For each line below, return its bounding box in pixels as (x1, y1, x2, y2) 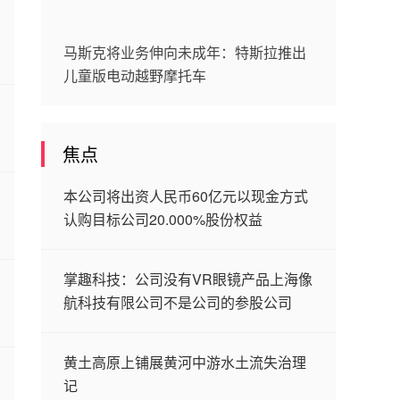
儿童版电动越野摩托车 (63, 65, 206, 86)
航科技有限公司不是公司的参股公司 (63, 292, 292, 312)
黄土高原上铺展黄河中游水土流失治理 (63, 352, 306, 372)
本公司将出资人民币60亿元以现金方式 (63, 186, 308, 206)
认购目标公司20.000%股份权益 (63, 209, 262, 229)
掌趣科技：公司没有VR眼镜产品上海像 (63, 269, 312, 289)
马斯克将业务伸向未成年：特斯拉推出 (63, 42, 306, 62)
